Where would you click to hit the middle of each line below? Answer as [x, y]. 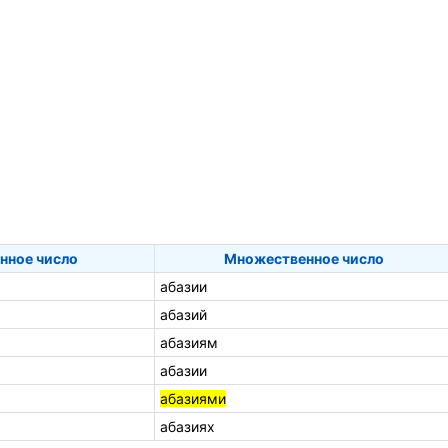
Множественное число [304, 258]
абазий [183, 314]
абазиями [193, 398]
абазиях [187, 426]
